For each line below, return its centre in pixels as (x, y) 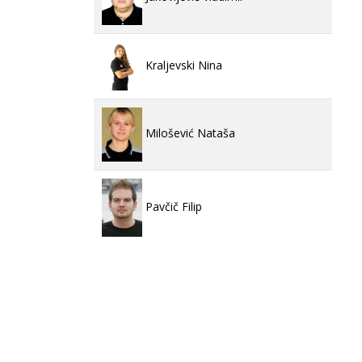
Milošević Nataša (189, 133)
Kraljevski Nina (182, 65)
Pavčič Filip (172, 206)
